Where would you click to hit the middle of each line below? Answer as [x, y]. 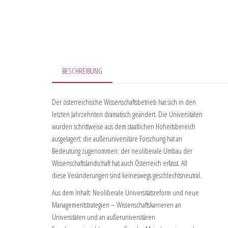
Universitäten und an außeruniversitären [104, 217]
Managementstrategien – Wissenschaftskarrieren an [117, 205]
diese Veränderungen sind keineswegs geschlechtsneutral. [127, 175]
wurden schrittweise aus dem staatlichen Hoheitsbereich [124, 126]
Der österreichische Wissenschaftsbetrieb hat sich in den [124, 102]
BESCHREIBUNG [82, 71]
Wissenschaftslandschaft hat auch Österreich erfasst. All [120, 163]
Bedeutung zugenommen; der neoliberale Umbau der [122, 151]
